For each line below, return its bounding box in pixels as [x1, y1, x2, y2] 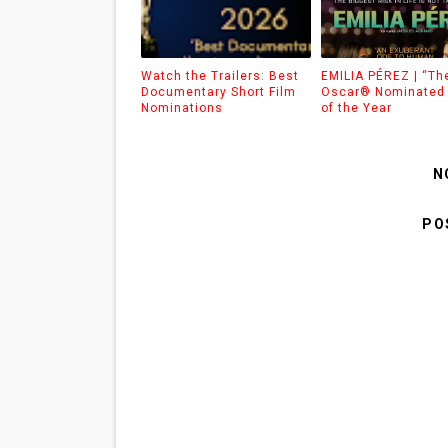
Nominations [140, 100, 223, 115]
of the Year [321, 100, 392, 115]
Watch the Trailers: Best [140, 68, 299, 83]
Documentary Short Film [140, 84, 296, 99]
